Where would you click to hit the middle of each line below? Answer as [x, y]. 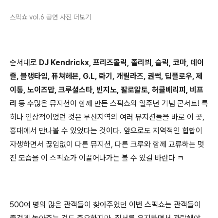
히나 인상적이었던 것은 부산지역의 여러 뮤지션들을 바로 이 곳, [107, 117]
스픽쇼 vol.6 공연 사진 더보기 [50, 17]
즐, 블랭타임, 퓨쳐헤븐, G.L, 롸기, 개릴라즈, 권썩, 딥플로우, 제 [106, 76]
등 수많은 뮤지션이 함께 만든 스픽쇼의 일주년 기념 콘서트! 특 [112, 103]
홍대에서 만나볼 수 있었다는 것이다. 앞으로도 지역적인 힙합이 [106, 130]
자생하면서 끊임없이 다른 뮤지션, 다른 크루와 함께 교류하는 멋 [107, 144]
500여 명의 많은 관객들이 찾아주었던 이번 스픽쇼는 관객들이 [105, 204]
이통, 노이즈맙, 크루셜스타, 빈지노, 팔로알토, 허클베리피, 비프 [107, 90]
